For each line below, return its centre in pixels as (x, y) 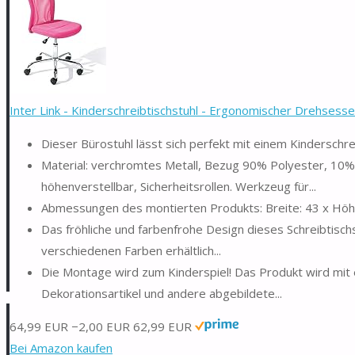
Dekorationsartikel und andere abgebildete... (162, 293)
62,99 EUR (162, 326)
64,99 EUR (39, 326)
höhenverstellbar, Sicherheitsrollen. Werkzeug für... (179, 186)
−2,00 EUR (101, 326)
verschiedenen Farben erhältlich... (131, 250)
